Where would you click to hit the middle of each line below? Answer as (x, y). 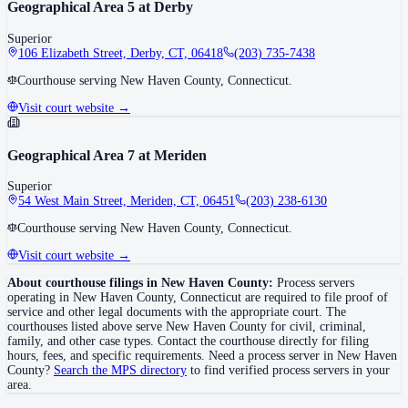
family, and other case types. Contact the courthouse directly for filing (188, 342)
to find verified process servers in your (290, 371)
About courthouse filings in (84, 283)
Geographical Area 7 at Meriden (107, 155)
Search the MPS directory (120, 371)
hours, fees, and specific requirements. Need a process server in (172, 356)
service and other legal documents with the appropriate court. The (177, 312)
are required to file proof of (315, 298)
